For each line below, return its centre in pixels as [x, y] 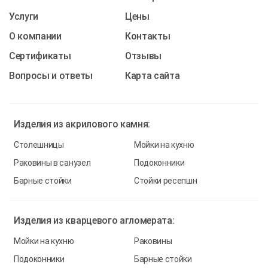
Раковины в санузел [52, 162]
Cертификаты [40, 56]
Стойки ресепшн [166, 180]
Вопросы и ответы [51, 75]
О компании [35, 36]
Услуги [24, 16]
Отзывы [144, 56]
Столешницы [39, 144]
